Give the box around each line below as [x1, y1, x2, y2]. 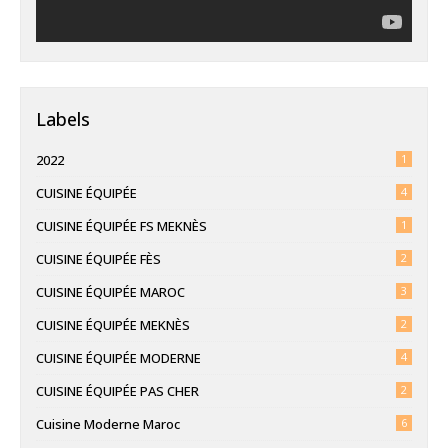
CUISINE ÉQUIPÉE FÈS [36, 250, 161, 268]
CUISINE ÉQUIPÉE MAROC [36, 283, 185, 301]
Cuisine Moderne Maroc [36, 415, 180, 433]
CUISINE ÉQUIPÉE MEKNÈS [36, 316, 190, 334]
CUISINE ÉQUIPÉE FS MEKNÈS [36, 217, 207, 235]
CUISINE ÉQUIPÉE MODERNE [36, 349, 201, 367]
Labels [36, 107, 90, 131]
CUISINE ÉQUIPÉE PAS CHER [36, 382, 199, 400]
